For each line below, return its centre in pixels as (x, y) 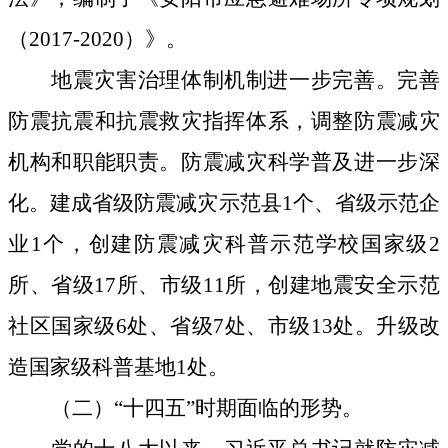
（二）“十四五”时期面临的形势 (196, 408)
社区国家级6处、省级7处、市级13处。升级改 (224, 326)
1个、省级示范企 (361, 203)
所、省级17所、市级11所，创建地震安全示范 (224, 285)
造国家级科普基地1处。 (118, 367)
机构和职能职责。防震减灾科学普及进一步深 (224, 162)
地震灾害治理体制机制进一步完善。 (224, 80)
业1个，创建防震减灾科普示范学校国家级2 (224, 244)
